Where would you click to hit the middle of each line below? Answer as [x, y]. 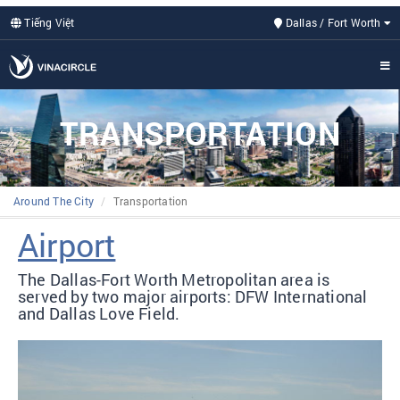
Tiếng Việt [48, 22]
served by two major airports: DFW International [193, 296]
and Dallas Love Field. [99, 313]
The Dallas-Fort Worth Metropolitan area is [174, 279]
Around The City [54, 201]
